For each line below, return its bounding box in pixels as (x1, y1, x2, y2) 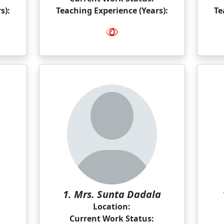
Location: (93, 201, 131, 212)
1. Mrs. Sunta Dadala (62, 187, 161, 201)
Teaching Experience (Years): (55, 5, 168, 16)
